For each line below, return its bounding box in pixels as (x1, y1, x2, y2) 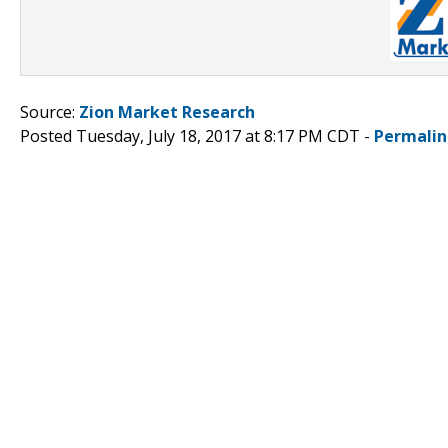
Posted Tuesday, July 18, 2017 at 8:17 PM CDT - (20, 124, 374, 147)
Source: (20, 100, 79, 123)
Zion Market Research (79, 100, 255, 123)
